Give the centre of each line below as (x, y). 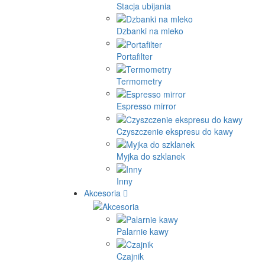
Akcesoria (102, 193)
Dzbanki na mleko (150, 31)
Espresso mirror (146, 106)
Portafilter (135, 56)
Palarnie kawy (143, 232)
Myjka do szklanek (151, 156)
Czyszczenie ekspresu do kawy (175, 131)
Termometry (139, 81)
